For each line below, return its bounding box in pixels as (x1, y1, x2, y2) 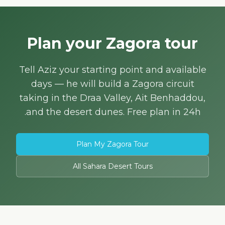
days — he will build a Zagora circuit (31, 78, 194, 89)
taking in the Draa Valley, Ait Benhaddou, (20, 92, 205, 103)
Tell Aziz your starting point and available (19, 64, 206, 75)
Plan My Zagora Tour (76, 140, 149, 149)
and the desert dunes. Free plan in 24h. (26, 106, 201, 118)
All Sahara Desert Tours (72, 162, 153, 171)
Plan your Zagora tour (27, 34, 198, 53)
